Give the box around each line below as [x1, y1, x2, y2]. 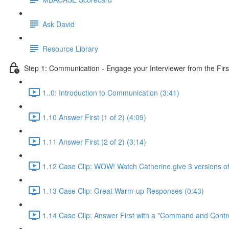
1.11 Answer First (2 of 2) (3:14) [42, 136, 146, 147]
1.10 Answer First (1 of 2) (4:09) [42, 111, 146, 122]
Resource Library [42, 43, 98, 54]
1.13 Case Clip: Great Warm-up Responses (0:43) [42, 185, 204, 196]
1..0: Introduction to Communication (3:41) [42, 87, 179, 98]
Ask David [42, 18, 75, 29]
